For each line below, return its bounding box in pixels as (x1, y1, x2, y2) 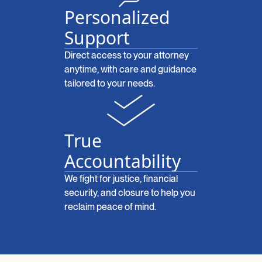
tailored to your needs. (64, 78, 155, 89)
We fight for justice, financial (64, 173, 178, 185)
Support (64, 26, 130, 50)
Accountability (64, 149, 181, 174)
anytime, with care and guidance (64, 64, 196, 75)
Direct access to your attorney (64, 50, 189, 61)
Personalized (64, 5, 170, 30)
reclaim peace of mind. (64, 201, 156, 213)
